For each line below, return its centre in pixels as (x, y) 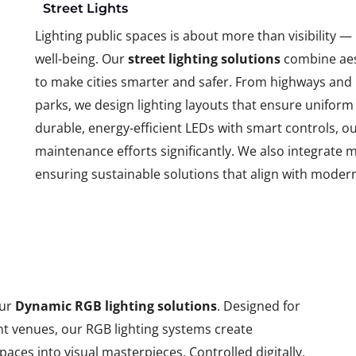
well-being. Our (81, 59)
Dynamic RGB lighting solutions (116, 306)
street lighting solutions (204, 59)
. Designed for (259, 306)
